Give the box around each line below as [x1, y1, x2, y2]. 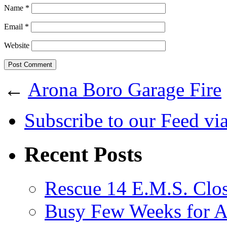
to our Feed [108, 109, 199, 132]
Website [4, 41, 29, 50]
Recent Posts [24, 142, 142, 167]
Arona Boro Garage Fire [28, 79, 221, 101]
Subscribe [24, 109, 108, 132]
